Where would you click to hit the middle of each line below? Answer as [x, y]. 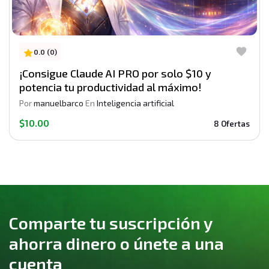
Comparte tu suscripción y [110, 222]
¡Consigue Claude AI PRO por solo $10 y [115, 74]
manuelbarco [59, 103]
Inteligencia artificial [135, 103]
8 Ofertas [232, 124]
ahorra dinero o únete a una [116, 243]
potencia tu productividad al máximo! [110, 87]
